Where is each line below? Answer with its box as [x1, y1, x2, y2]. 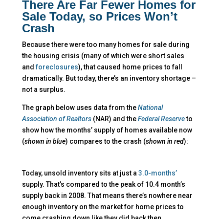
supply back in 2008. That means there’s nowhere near [22, 191, 193, 199]
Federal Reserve [137, 114, 185, 123]
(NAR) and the [91, 114, 138, 123]
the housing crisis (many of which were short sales [22, 51, 184, 60]
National [137, 103, 163, 111]
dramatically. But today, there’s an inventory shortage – [22, 74, 196, 82]
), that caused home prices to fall [78, 63, 182, 71]
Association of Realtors [22, 114, 91, 123]
